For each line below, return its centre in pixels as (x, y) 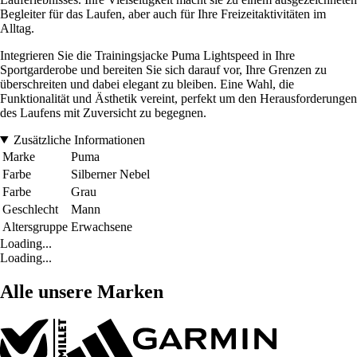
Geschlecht (30, 209)
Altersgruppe (35, 226)
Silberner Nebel (110, 174)
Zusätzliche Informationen (79, 139)
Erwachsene (102, 226)
